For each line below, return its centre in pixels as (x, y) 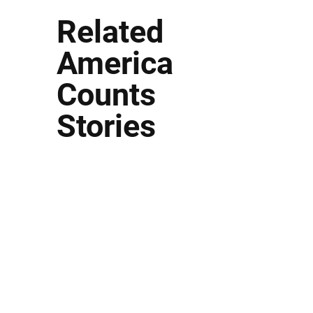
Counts (106, 95)
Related (110, 32)
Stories (106, 126)
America (115, 63)
